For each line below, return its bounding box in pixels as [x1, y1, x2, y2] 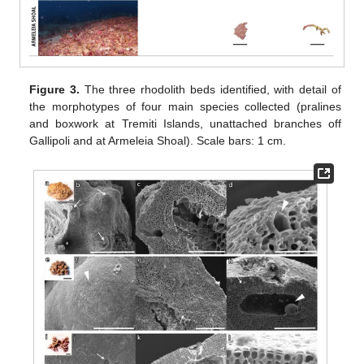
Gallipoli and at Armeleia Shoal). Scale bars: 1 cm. [29, 133, 287, 147]
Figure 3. [29, 82, 80, 96]
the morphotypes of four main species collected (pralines [29, 99, 341, 113]
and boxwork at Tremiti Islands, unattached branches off [29, 116, 341, 130]
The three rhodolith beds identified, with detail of [80, 82, 341, 96]
